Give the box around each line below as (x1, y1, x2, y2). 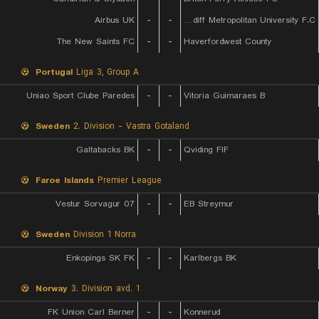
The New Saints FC (57, 35, 135, 48)
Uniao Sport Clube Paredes (26, 89, 135, 103)
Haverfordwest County (184, 35, 271, 48)
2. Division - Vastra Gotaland (70, 120, 189, 133)
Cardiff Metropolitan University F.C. (184, 14, 193, 27)
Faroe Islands (36, 174, 94, 187)
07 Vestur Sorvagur (124, 197, 135, 211)
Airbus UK (95, 14, 135, 27)
